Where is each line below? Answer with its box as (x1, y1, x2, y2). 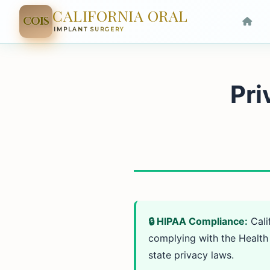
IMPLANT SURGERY (54, 26, 124, 33)
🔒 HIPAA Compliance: (148, 215, 248, 228)
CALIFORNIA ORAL (52, 5, 188, 25)
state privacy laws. (148, 249, 234, 262)
